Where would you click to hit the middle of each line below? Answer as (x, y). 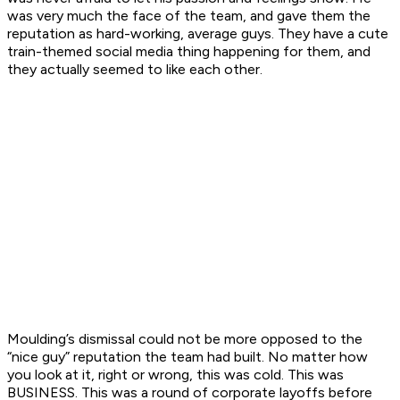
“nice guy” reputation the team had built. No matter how (187, 357)
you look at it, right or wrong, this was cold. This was (175, 375)
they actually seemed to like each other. (135, 70)
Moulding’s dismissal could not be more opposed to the (185, 339)
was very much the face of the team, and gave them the (189, 16)
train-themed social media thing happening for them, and (189, 52)
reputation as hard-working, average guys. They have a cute (198, 34)
